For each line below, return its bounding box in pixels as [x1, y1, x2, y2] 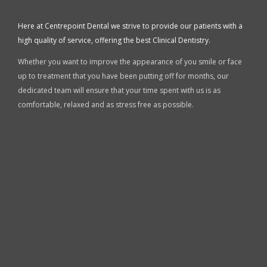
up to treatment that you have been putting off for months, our [18, 71, 229, 82]
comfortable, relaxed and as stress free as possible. [18, 100, 194, 110]
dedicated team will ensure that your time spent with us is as [18, 85, 221, 96]
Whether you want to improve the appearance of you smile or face [18, 57, 242, 67]
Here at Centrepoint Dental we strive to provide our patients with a [18, 21, 243, 32]
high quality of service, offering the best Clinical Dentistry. [18, 35, 210, 46]
